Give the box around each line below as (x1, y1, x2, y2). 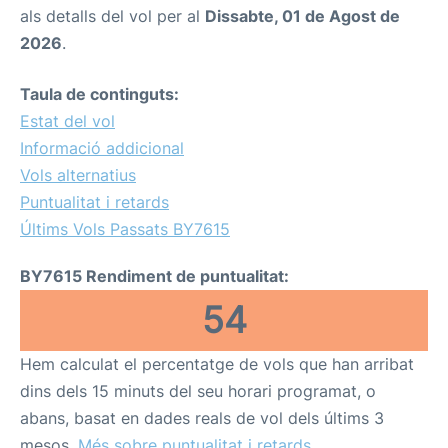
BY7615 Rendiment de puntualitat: (20, 266, 289, 286)
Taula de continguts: (20, 84, 179, 104)
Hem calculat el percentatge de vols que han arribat (20, 354, 414, 374)
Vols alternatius (20, 165, 136, 185)
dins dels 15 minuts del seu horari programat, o (20, 381, 376, 401)
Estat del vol (20, 111, 115, 131)
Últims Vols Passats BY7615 (20, 219, 230, 239)
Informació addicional (20, 138, 184, 158)
